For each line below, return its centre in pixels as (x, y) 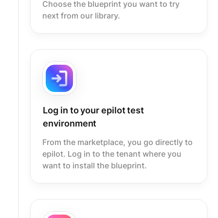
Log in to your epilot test (94, 110)
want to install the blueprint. (95, 165)
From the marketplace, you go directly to (118, 142)
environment (70, 123)
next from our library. (82, 15)
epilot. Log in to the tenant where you (112, 154)
